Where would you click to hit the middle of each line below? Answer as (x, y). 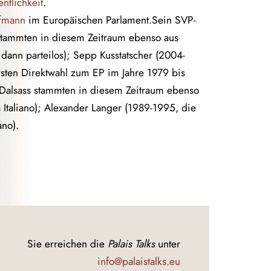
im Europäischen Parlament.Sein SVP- (111, 20)
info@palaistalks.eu (139, 261)
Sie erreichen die (67, 243)
